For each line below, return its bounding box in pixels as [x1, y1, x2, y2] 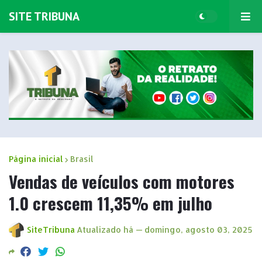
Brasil [70, 153, 94, 164]
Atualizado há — [77, 224, 143, 235]
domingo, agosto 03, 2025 [144, 224, 253, 235]
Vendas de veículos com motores [9, 168, 235, 194]
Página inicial [9, 153, 63, 164]
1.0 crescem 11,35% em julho [9, 189, 212, 215]
